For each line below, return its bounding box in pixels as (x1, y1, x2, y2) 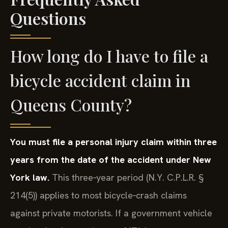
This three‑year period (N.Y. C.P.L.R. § (49, 172, 204, 184)
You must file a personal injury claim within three (10, 136, 217, 148)
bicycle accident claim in (10, 69, 190, 92)
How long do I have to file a (10, 45, 208, 67)
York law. (10, 172, 49, 184)
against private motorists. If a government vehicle (10, 207, 212, 219)
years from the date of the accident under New (10, 154, 211, 166)
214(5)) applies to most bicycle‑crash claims (10, 189, 187, 202)
